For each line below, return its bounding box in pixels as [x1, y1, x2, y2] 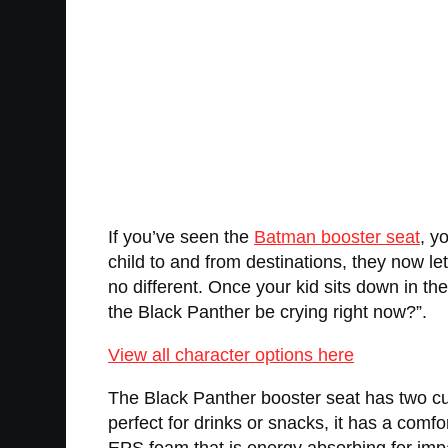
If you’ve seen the [108, 227, 254, 248]
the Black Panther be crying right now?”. [108, 302, 427, 323]
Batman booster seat [254, 227, 420, 248]
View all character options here [108, 345, 354, 366]
